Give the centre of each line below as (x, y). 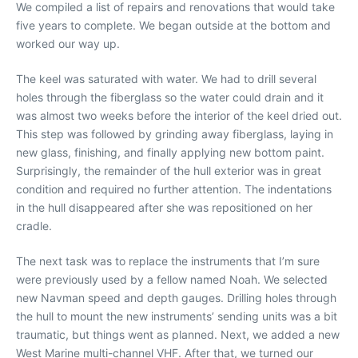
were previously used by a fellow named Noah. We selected (172, 279)
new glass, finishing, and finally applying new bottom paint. (170, 152)
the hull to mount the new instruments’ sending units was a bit (177, 316)
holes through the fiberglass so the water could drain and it (170, 97)
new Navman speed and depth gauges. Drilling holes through (176, 297)
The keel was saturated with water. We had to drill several (166, 78)
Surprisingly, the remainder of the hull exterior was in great (169, 170)
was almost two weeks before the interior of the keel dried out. (179, 115)
